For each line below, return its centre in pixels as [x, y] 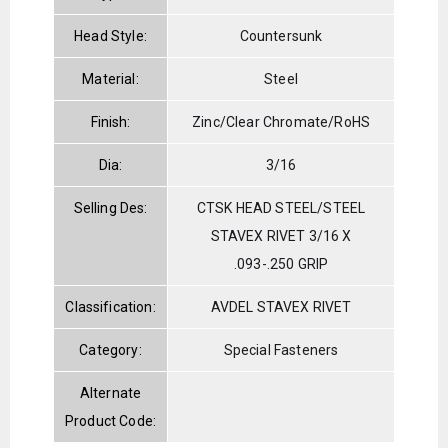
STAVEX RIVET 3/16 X [281, 235]
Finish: [110, 121]
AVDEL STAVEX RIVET [281, 306]
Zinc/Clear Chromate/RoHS [281, 121]
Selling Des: [110, 207]
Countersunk [281, 35]
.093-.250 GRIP [281, 263]
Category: [110, 349]
